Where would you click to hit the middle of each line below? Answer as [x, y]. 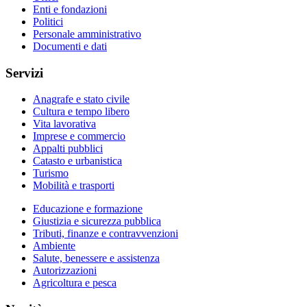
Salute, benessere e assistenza [96, 258]
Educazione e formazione [88, 209]
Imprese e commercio [79, 136]
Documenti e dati [70, 46]
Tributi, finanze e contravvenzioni [106, 234]
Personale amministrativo [87, 34]
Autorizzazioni [65, 271]
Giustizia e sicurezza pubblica [97, 221]
